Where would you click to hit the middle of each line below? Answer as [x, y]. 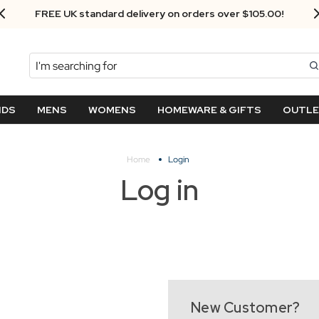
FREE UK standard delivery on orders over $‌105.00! [159, 14]
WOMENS [112, 110]
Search [46, 61]
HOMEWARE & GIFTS [209, 110]
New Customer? [246, 308]
